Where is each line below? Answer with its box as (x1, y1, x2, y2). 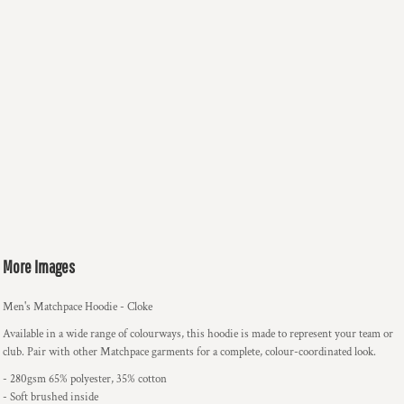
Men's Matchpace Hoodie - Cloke (3, 299, 152, 315)
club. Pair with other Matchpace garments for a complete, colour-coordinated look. (3, 344, 376, 360)
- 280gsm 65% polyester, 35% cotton (3, 372, 167, 387)
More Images (3, 256, 75, 277)
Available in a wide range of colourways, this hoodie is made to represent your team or (3, 326, 393, 342)
